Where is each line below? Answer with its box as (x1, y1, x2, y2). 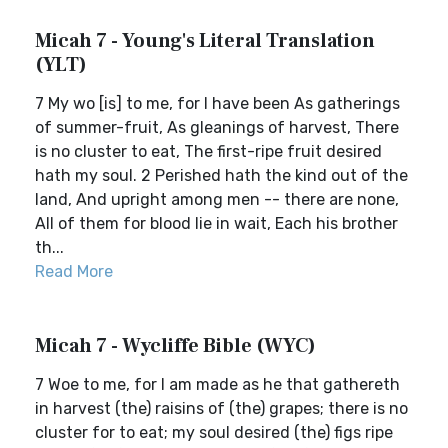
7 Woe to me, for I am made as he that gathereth (35, 375, 400, 394)
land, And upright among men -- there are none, (35, 190, 399, 209)
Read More (35, 262, 113, 281)
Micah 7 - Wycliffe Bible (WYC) (35, 333, 316, 359)
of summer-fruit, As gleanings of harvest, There (35, 118, 399, 137)
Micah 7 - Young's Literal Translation (35, 28, 375, 54)
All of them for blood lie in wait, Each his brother (35, 214, 398, 233)
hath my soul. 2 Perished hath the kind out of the (35, 166, 408, 185)
